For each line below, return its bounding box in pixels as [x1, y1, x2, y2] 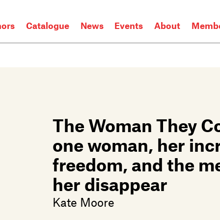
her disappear [53, 173, 167, 194]
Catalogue [26, 20, 70, 31]
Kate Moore [53, 194, 114, 209]
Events [114, 20, 143, 31]
